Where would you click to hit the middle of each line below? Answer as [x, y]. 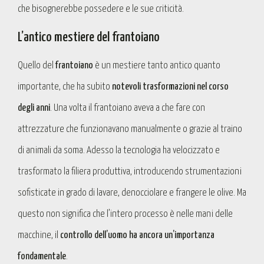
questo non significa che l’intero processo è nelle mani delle [125, 214]
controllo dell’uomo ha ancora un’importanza [137, 235]
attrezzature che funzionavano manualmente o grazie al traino [130, 129]
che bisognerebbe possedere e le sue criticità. [101, 9]
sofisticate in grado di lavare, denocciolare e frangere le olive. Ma [132, 193]
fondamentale [42, 256]
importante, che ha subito [65, 87]
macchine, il [39, 235]
